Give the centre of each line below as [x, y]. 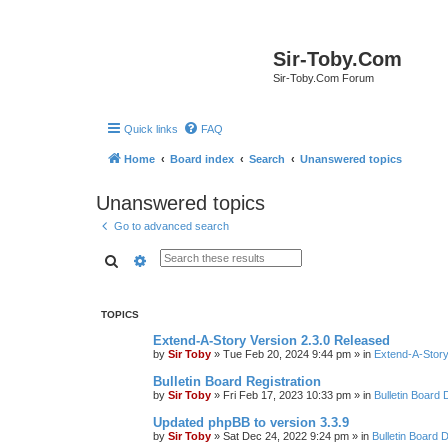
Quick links [151, 128]
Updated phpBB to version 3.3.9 [251, 422]
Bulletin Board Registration [237, 381]
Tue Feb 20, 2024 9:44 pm [287, 354]
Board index [202, 158]
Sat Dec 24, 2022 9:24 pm [286, 436]
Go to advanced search [171, 225]
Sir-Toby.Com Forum [323, 78]
